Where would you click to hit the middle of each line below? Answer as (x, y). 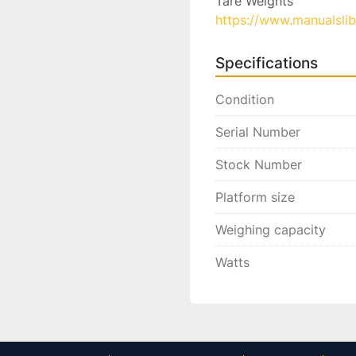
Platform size (255, 197)
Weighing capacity (271, 230)
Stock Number (259, 164)
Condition (245, 99)
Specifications (267, 63)
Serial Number (258, 132)
